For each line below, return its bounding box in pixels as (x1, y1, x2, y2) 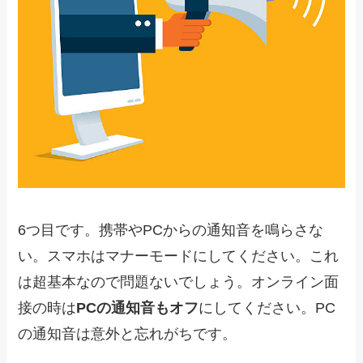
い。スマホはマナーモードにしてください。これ (18, 248, 340, 264)
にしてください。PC (199, 300, 336, 316)
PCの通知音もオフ (76, 300, 199, 316)
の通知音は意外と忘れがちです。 (18, 326, 237, 342)
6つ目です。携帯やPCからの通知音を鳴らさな (18, 222, 324, 238)
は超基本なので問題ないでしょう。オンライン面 (18, 274, 340, 290)
